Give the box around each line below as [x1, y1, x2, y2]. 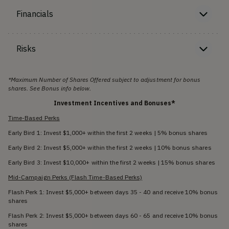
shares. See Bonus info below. [8, 84, 91, 92]
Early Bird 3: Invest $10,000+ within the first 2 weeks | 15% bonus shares [8, 158, 215, 166]
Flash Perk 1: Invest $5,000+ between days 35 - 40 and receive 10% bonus [8, 188, 218, 196]
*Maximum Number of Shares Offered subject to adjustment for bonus [8, 75, 201, 83]
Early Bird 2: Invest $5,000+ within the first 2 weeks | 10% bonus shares [8, 143, 212, 151]
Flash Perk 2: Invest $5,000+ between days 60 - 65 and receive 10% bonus [8, 211, 218, 219]
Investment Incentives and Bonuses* [53, 99, 176, 107]
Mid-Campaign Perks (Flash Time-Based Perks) [8, 173, 143, 181]
